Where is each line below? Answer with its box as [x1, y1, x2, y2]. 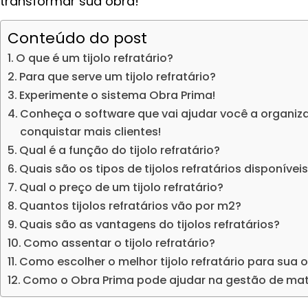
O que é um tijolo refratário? [16, 49, 174, 66]
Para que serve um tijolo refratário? [19, 68, 217, 85]
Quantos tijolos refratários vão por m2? [19, 197, 242, 214]
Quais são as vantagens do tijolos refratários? [19, 216, 280, 232]
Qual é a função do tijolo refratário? [19, 142, 221, 158]
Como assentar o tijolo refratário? [23, 234, 216, 251]
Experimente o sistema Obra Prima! [19, 87, 216, 103]
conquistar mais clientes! [20, 123, 162, 140]
